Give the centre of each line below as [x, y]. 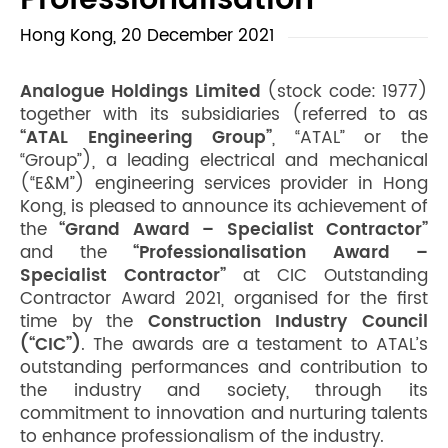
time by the [84, 322]
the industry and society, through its [224, 391]
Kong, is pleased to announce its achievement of [224, 207]
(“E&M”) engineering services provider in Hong [224, 184]
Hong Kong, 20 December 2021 [147, 36]
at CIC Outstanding [327, 276]
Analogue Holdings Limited [140, 92]
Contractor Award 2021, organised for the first [224, 299]
